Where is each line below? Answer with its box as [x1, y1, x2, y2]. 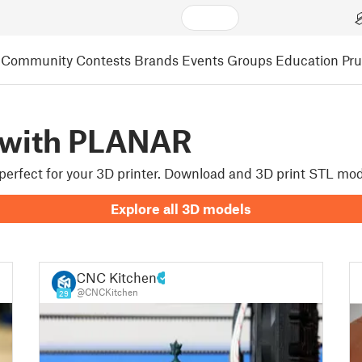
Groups [227, 51, 272, 68]
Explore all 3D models [111, 200, 251, 217]
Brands [134, 51, 179, 68]
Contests [76, 51, 131, 68]
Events [182, 51, 224, 68]
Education [276, 51, 339, 68]
